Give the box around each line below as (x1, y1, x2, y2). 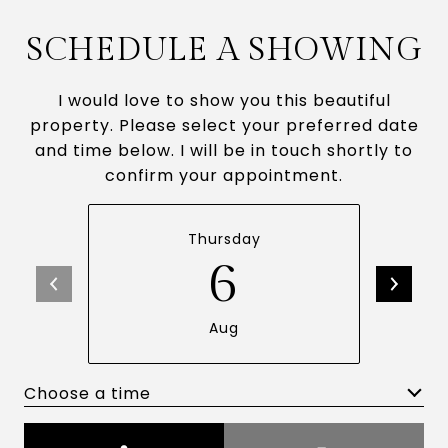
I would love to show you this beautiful (57, 89, 391, 112)
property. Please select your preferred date (29, 114, 419, 137)
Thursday (187, 229, 261, 249)
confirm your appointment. (105, 164, 343, 187)
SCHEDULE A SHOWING (25, 31, 423, 69)
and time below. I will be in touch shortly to (35, 139, 413, 162)
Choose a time (24, 381, 151, 405)
